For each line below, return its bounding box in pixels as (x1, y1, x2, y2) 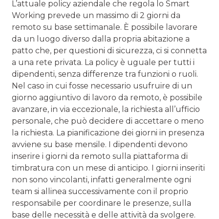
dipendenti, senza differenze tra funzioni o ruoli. (12, 69, 198, 79)
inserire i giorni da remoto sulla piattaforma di (12, 151, 188, 161)
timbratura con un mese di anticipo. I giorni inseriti (12, 163, 205, 173)
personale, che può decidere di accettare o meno (12, 116, 204, 126)
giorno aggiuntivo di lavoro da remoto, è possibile (12, 92, 202, 102)
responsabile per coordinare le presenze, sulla (12, 198, 191, 208)
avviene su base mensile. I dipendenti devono (12, 139, 188, 149)
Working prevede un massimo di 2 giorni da (12, 10, 180, 20)
